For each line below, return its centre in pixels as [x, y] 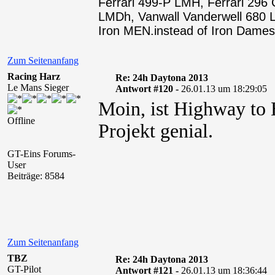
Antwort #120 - [148, 89]
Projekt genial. [156, 131]
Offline [21, 121]
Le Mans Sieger [38, 87]
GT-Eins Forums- [41, 154]
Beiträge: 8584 [36, 176]
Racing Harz [34, 76]
